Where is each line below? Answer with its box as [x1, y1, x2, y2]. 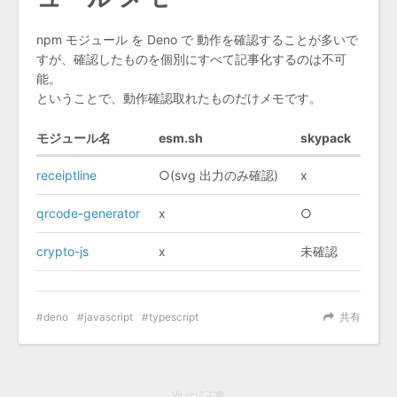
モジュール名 [36, 129, 111, 145]
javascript [84, 310, 133, 324]
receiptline [36, 167, 97, 183]
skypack [300, 129, 351, 145]
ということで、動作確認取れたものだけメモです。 [36, 90, 322, 106]
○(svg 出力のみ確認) [159, 167, 278, 183]
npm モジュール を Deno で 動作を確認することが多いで [36, 32, 358, 48]
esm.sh [159, 129, 203, 145]
